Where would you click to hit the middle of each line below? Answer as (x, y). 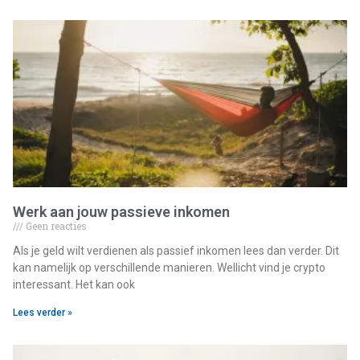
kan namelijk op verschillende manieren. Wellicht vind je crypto (169, 268)
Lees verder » (43, 313)
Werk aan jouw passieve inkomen (121, 212)
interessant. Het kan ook (74, 284)
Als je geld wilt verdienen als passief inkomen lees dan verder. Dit (176, 251)
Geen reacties (55, 226)
